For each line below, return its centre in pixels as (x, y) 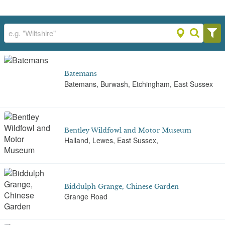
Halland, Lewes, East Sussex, (111, 140)
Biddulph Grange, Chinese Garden (122, 186)
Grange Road (86, 196)
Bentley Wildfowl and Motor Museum (128, 130)
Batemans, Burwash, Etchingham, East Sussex (139, 84)
